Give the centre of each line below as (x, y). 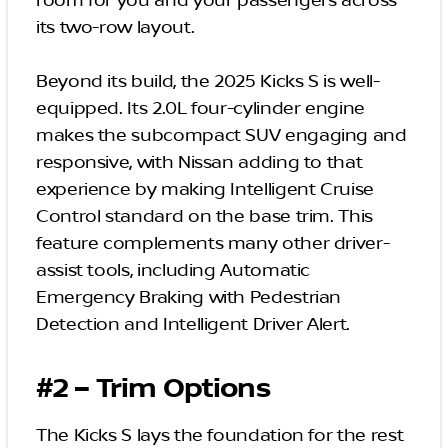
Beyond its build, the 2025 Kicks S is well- (208, 81)
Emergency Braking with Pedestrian (189, 297)
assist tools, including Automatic (173, 270)
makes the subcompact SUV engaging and (221, 135)
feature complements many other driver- (213, 243)
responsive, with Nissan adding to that (199, 162)
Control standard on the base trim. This (204, 216)
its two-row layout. (117, 27)
